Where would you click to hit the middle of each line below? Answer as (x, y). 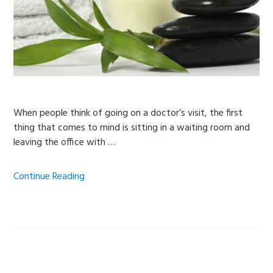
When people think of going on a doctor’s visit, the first (128, 113)
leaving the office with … (65, 142)
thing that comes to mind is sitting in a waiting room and (132, 128)
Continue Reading (49, 176)
